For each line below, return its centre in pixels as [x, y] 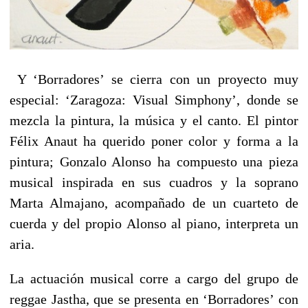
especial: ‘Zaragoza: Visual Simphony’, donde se [154, 100]
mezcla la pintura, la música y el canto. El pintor [154, 121]
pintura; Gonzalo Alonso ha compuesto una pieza [154, 162]
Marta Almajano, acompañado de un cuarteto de [154, 203]
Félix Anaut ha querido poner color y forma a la [154, 141]
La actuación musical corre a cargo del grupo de [154, 279]
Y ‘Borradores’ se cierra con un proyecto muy [154, 79]
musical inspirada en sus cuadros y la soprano [154, 183]
